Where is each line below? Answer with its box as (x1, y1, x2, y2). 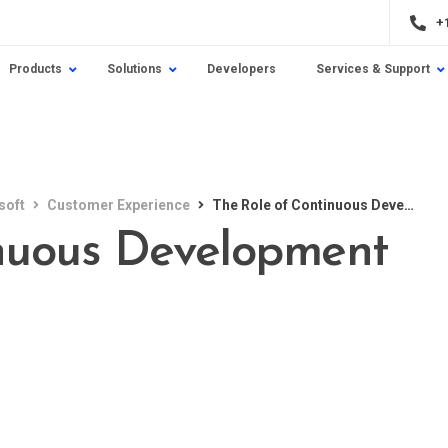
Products (8, 62, 62, 76)
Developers (206, 62, 276, 76)
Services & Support (315, 62, 430, 76)
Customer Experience (47, 197, 190, 213)
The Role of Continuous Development (212, 197, 404, 213)
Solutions (106, 62, 162, 76)
